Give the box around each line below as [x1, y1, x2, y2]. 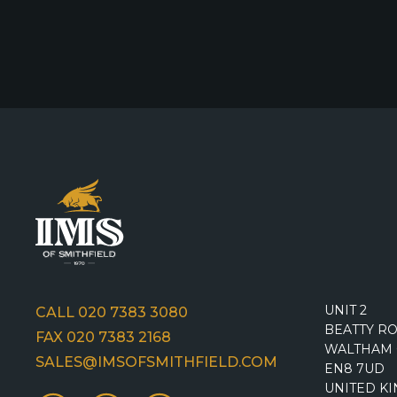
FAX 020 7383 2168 [35, 329, 171, 346]
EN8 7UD [324, 361, 385, 378]
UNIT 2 [324, 302, 367, 319]
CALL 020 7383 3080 [35, 304, 188, 322]
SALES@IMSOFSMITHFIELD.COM [35, 354, 277, 371]
